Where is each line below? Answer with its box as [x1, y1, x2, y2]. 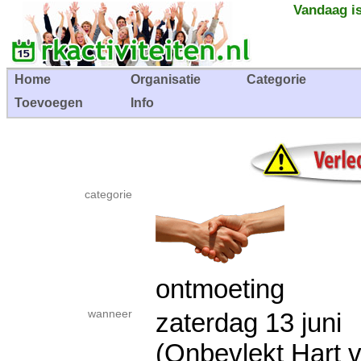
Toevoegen [15, 96, 83, 110]
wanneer [88, 308, 132, 320]
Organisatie [131, 73, 201, 86]
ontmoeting [156, 274, 284, 304]
